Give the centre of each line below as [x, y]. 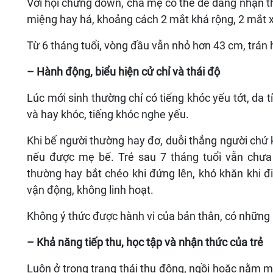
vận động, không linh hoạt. [90, 190]
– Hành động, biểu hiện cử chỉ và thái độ [123, 72]
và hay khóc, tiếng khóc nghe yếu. [108, 115]
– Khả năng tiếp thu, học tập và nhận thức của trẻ [145, 243]
